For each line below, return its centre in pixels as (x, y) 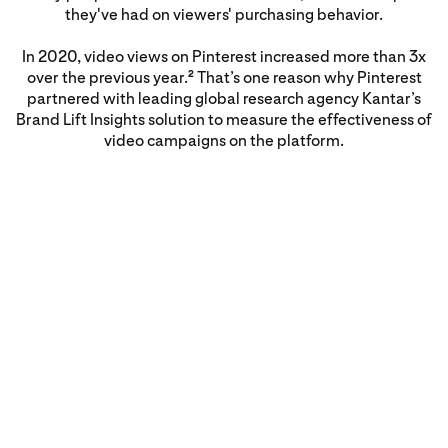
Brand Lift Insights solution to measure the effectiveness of (224, 120)
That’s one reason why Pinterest (307, 78)
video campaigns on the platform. (224, 141)
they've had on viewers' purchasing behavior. (224, 15)
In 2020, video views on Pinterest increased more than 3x (224, 57)
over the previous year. (107, 78)
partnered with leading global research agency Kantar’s (224, 99)
